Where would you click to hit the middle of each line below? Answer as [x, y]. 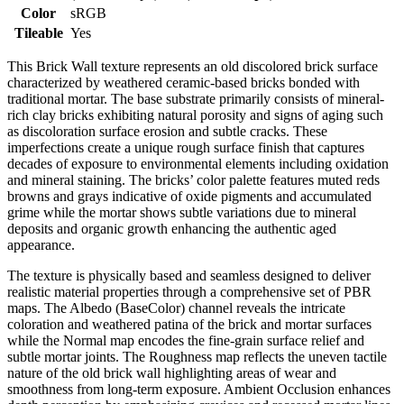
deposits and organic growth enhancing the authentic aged [172, 228]
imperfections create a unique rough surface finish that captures [186, 147]
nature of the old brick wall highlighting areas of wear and [172, 372]
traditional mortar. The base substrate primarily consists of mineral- [196, 98]
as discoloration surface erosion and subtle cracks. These [167, 131]
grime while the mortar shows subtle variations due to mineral [182, 212]
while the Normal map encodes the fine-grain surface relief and [186, 340]
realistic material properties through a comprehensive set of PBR [189, 291]
